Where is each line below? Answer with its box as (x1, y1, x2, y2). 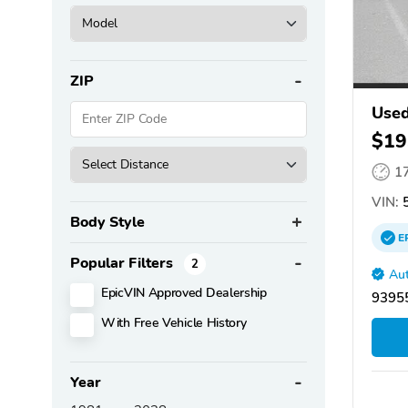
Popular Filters (70, 252, 177, 273)
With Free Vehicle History (101, 312, 247, 331)
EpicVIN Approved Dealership (101, 282, 267, 301)
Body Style (70, 211, 145, 232)
